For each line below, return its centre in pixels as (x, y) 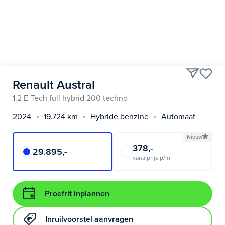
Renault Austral (54, 85)
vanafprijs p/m (151, 157)
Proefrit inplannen (77, 194)
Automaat (178, 117)
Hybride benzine (119, 117)
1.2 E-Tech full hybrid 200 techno (70, 98)
